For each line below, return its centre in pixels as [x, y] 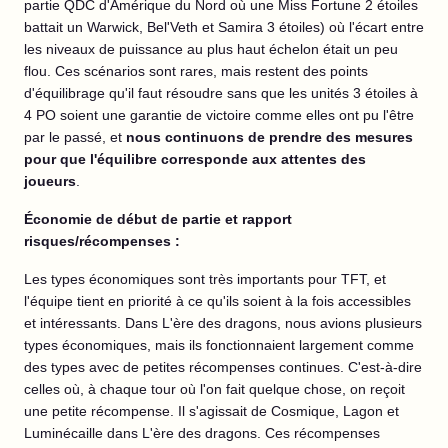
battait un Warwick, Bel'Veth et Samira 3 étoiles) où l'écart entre [224, 27]
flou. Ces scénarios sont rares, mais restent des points [196, 71]
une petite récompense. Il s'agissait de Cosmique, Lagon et [211, 411]
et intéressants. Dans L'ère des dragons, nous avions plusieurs [223, 323]
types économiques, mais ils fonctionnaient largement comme [219, 345]
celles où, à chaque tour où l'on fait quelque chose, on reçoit [214, 389]
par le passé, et [75, 137]
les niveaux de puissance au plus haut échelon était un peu [211, 49]
